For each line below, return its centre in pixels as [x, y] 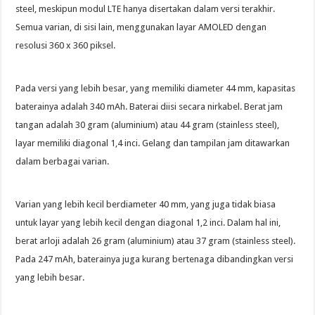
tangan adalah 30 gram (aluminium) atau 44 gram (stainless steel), [148, 124]
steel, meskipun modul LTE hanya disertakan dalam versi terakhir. [146, 8]
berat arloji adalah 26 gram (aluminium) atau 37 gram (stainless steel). [156, 240]
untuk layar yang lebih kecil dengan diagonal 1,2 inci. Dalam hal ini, [148, 222]
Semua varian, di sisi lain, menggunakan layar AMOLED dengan [141, 27]
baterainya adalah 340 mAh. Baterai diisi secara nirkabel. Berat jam [149, 106]
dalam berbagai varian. [63, 161]
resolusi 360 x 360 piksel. [66, 45]
